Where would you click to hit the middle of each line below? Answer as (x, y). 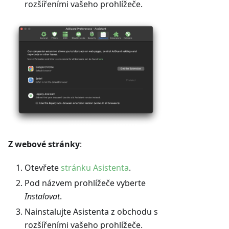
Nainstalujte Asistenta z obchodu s (91, 212)
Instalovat (42, 197)
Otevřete (43, 168)
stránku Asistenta (95, 168)
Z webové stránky (44, 144)
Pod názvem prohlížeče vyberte (85, 183)
